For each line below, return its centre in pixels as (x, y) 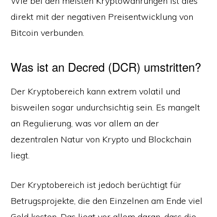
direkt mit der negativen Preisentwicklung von (102, 17)
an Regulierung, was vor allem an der (85, 123)
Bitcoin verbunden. (48, 33)
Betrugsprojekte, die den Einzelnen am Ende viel (107, 201)
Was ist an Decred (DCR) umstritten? (106, 67)
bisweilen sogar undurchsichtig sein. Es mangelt (106, 107)
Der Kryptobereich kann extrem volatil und (96, 91)
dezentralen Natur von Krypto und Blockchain (101, 139)
